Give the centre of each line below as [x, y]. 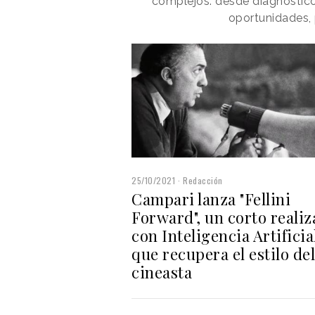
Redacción [203, 181]
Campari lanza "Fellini [211, 199]
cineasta [162, 272]
